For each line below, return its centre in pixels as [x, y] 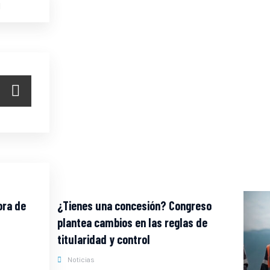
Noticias [81, 259]
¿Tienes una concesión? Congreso [134, 206]
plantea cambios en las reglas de [132, 222]
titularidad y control [103, 239]
